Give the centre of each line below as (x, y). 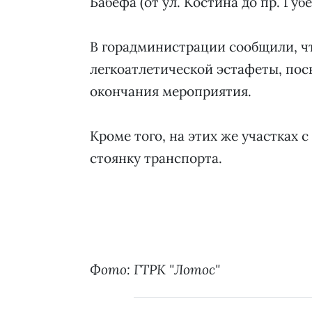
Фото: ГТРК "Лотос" (155, 270)
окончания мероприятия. (171, 91)
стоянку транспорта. (156, 158)
